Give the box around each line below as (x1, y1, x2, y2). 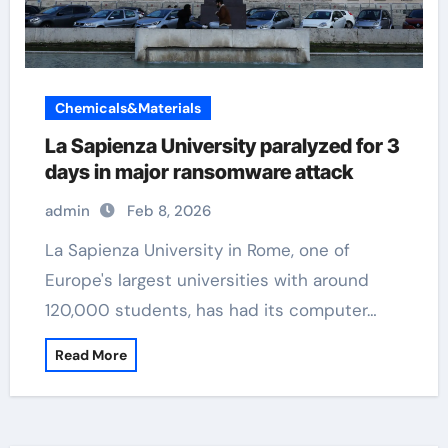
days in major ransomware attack (44, 160, 353, 184)
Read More (54, 346, 127, 364)
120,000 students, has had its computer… (44, 299, 377, 321)
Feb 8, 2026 (126, 201, 211, 221)
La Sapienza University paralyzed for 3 (44, 134, 400, 158)
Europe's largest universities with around (44, 269, 369, 291)
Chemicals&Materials (54, 99, 201, 117)
